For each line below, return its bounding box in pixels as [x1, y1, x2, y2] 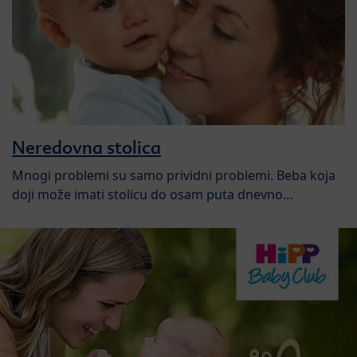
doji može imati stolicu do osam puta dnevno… [12, 185, 293, 203]
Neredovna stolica [12, 135, 161, 159]
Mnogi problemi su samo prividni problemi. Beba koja [12, 166, 335, 184]
